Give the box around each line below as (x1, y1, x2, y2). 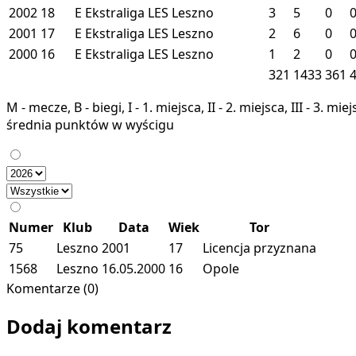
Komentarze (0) (6, 279, 99, 297)
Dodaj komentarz (6, 312, 172, 339)
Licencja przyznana (203, 238, 316, 257)
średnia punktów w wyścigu (6, 115, 174, 133)
